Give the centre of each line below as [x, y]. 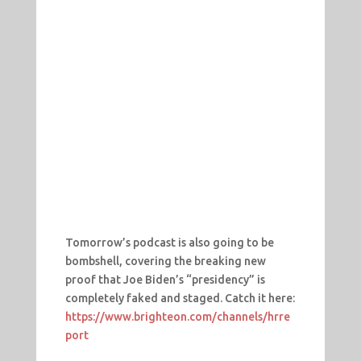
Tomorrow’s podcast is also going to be [169, 243]
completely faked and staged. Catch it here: [180, 299]
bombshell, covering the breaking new [165, 261]
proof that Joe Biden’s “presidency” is [165, 280]
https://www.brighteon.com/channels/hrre [177, 317]
